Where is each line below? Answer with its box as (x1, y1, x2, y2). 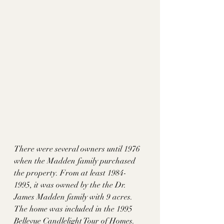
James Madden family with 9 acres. (14, 192, 134, 202)
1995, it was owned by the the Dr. (14, 180, 128, 190)
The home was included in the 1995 (14, 204, 134, 214)
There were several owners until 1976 (14, 144, 142, 154)
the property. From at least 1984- (14, 168, 126, 178)
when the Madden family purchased (14, 156, 137, 166)
